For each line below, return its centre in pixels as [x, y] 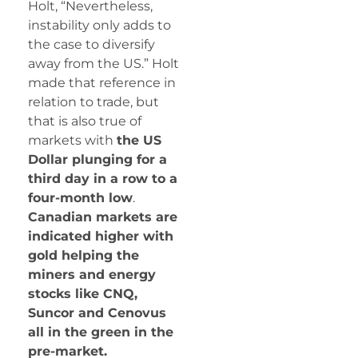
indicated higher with [101, 236]
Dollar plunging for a [97, 159]
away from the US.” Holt [103, 63]
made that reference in [102, 82]
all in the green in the [101, 332]
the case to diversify [91, 44]
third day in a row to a [103, 178]
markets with [72, 140]
